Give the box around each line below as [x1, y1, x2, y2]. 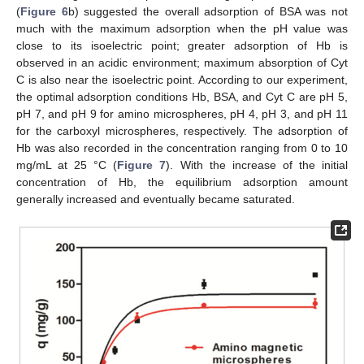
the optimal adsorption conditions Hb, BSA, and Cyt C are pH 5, [16, 90, 348, 104]
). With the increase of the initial [166, 158, 349, 172]
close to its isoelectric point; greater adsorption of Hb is [16, 39, 348, 53]
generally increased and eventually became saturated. [16, 193, 295, 206]
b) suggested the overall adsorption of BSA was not [67, 5, 349, 19]
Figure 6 [20, 5, 68, 19]
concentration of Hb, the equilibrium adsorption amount [16, 175, 348, 189]
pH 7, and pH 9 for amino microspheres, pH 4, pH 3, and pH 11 [16, 107, 348, 121]
